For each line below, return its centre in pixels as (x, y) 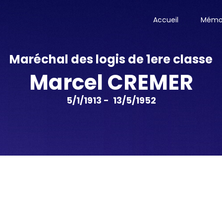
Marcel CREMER (111, 83)
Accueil (166, 20)
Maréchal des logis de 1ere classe (111, 59)
